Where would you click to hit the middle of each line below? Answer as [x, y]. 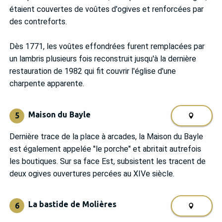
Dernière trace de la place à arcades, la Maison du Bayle [106, 136]
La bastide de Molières [72, 204]
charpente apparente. [47, 84]
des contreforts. [38, 22]
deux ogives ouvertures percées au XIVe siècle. [92, 173]
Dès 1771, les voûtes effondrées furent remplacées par [107, 47]
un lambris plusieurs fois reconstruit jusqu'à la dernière [103, 59]
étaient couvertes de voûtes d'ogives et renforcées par [107, 9]
